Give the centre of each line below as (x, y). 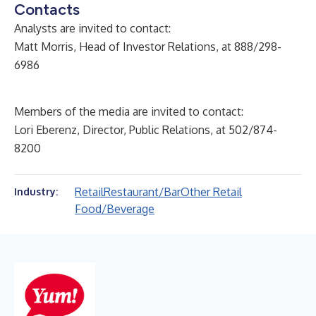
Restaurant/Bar (142, 192)
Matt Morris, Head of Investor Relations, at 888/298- (148, 47)
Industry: (36, 192)
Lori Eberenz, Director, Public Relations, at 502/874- (146, 130)
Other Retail (211, 192)
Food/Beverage (115, 209)
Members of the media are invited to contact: (129, 111)
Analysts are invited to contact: (92, 28)
